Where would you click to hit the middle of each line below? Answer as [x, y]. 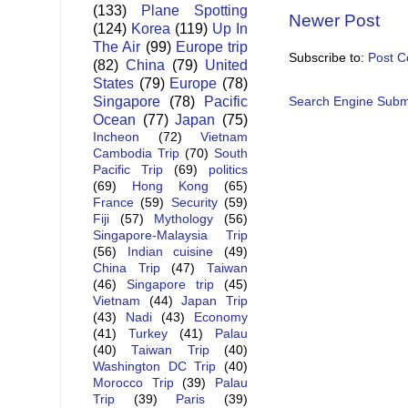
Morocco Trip [133, 383]
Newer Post [334, 20]
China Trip [127, 269]
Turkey [148, 334]
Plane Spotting [194, 10]
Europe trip [211, 47]
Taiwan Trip [170, 351]
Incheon [116, 138]
